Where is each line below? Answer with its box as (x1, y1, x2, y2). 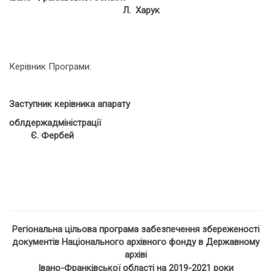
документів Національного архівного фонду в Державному (11, 237, 260, 247)
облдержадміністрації (9, 117, 268, 128)
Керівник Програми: (9, 61, 91, 72)
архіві (124, 249, 147, 260)
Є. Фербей (9, 130, 74, 141)
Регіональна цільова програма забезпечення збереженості (11, 224, 260, 235)
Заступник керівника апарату (9, 99, 130, 109)
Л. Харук (9, 5, 160, 16)
